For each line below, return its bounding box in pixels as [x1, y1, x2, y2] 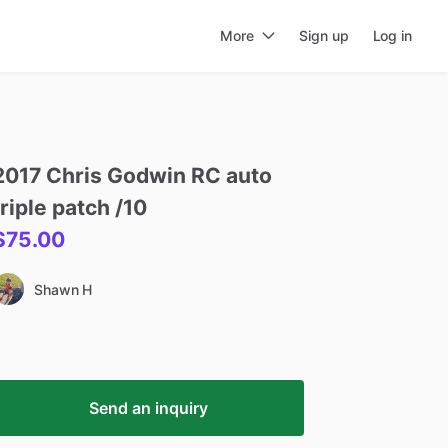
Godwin [107, 163, 186, 188]
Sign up [299, 27, 349, 44]
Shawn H [34, 281, 93, 298]
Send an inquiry [88, 398, 208, 418]
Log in [372, 27, 412, 44]
